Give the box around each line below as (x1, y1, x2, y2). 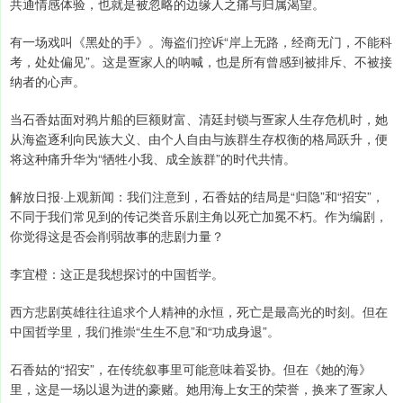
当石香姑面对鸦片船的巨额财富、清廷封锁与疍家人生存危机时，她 (10, 110, 388, 129)
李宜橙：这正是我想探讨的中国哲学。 (10, 264, 224, 283)
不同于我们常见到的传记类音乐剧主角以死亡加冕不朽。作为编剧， (10, 207, 388, 226)
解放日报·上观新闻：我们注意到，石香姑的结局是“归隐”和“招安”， (10, 187, 384, 206)
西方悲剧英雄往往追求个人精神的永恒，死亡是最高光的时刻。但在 (10, 302, 388, 321)
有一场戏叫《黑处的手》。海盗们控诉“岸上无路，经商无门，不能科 (10, 32, 392, 51)
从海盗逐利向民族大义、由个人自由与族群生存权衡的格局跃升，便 (10, 130, 388, 148)
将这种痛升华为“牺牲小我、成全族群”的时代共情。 (10, 149, 296, 168)
